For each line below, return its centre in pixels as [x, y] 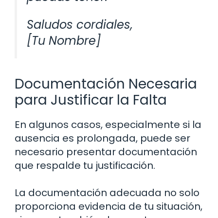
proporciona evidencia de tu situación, [109, 207]
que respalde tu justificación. [85, 166]
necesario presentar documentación [106, 152]
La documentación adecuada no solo [107, 193]
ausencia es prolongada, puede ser [102, 138]
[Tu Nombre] [64, 41]
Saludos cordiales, [80, 25]
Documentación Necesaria [106, 84]
